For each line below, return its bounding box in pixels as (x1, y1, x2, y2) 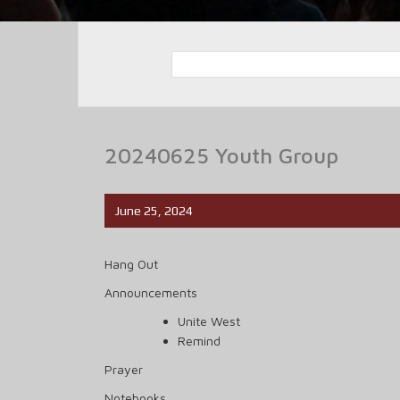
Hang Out (104, 256, 158, 271)
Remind (178, 333, 221, 348)
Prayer (104, 362, 143, 377)
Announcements (104, 285, 197, 300)
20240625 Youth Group (104, 143, 338, 168)
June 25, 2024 (115, 204, 193, 218)
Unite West (178, 313, 240, 329)
